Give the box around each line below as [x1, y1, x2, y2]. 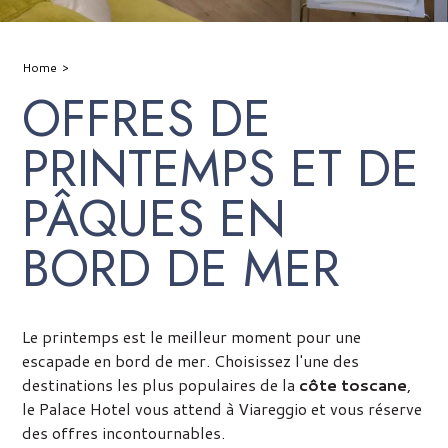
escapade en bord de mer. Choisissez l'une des [21, 349, 359, 372]
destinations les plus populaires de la [21, 373, 299, 396]
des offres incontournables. [21, 421, 225, 444]
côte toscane [298, 373, 407, 396]
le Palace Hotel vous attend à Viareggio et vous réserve [21, 397, 422, 420]
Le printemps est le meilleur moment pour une [21, 325, 361, 348]
